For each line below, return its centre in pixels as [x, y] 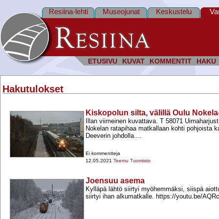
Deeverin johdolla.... [114, 136]
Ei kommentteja [103, 153]
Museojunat [121, 11]
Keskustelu [174, 11]
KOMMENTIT [171, 61]
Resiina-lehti [68, 11]
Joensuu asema [115, 181]
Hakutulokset [33, 89]
